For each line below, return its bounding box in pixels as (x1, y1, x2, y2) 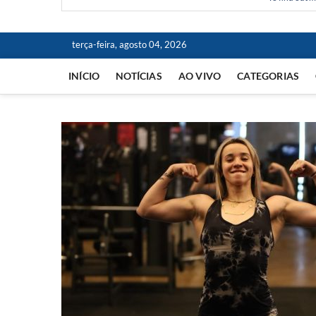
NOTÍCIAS (116, 70, 162, 82)
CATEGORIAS (237, 70, 300, 82)
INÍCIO (68, 70, 100, 82)
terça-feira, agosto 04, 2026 (72, 39, 187, 50)
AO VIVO (178, 70, 221, 82)
